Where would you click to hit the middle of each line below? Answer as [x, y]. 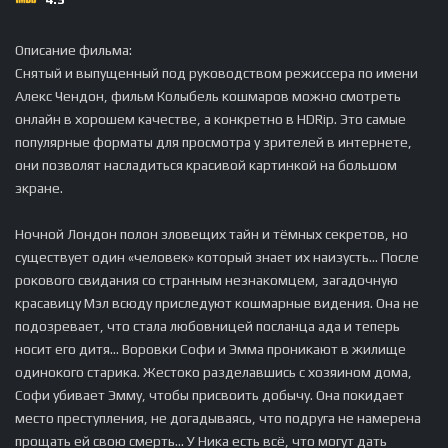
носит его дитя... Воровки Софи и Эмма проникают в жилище [210, 349]
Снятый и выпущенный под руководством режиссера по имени [216, 73]
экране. [39, 188]
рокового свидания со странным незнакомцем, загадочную [206, 280]
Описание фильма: [73, 50]
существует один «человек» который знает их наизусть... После [217, 257]
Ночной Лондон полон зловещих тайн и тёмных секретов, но [211, 234]
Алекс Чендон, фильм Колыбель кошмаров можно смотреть [208, 96]
